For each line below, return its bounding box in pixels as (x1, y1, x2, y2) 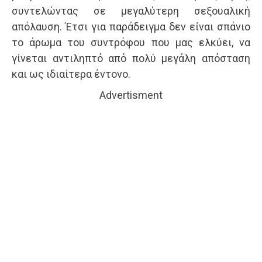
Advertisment (99, 89, 163, 102)
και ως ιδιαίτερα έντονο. (12, 68, 130, 81)
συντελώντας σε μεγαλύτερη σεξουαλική (12, 5, 250, 18)
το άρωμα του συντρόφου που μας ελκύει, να (12, 36, 250, 49)
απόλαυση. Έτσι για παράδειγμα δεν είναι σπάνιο (12, 20, 250, 33)
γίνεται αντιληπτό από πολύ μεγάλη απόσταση (12, 52, 250, 65)
